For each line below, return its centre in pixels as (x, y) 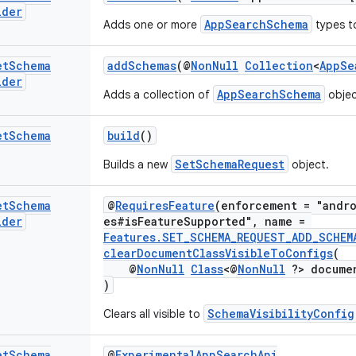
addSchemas (142, 66)
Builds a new (137, 164)
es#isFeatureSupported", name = (207, 221)
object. (309, 164)
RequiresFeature (165, 205)
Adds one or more (152, 25)
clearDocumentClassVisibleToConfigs (218, 253)
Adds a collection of (158, 95)
